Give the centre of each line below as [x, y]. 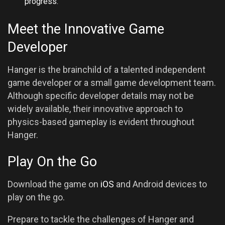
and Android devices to [160, 184]
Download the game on [54, 184]
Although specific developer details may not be [101, 95]
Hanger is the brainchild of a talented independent [106, 69]
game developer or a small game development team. [112, 82]
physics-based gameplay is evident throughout [101, 122]
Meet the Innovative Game [86, 29]
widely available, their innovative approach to [95, 108]
